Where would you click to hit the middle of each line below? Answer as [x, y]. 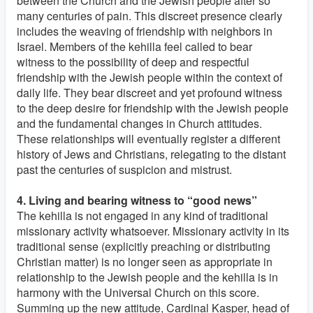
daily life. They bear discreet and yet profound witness [150, 93]
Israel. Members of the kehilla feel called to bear [134, 46]
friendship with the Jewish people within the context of [150, 77]
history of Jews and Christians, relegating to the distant [151, 154]
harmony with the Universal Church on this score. [138, 292]
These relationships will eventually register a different [148, 139]
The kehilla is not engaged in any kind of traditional [143, 216]
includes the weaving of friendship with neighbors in [145, 31]
